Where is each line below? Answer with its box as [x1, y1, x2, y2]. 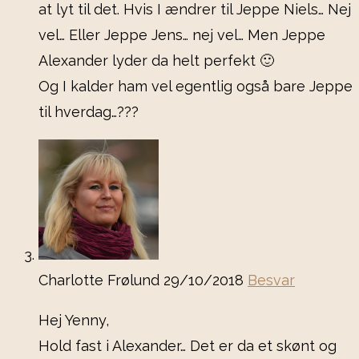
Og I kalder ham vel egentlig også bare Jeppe [38, 78, 353, 95]
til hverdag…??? [38, 103, 139, 121]
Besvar [248, 272, 295, 289]
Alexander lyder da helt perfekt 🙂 [38, 52, 274, 70]
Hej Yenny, [38, 312, 109, 329]
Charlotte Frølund [38, 272, 163, 289]
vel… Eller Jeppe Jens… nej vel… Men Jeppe [38, 26, 325, 44]
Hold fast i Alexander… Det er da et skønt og [38, 337, 337, 355]
